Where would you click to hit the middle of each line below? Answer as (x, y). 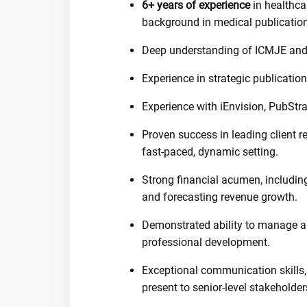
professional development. (206, 242)
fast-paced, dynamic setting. (210, 152)
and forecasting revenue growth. (220, 197)
